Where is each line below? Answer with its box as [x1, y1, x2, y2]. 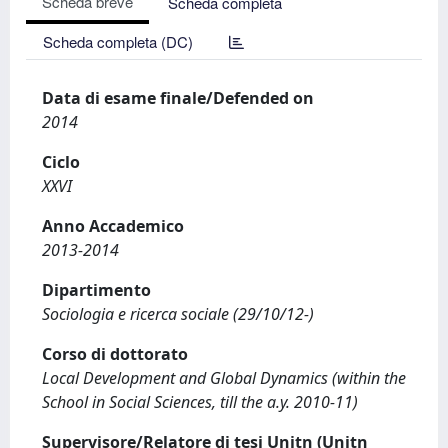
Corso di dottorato [42, 343, 188, 365]
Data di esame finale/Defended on [42, 87, 314, 109]
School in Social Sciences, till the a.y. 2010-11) [42, 391, 358, 413]
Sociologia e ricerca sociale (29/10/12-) [42, 303, 314, 325]
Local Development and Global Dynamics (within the [42, 367, 406, 389]
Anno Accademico [42, 215, 184, 237]
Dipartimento [42, 279, 151, 301]
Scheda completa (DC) [43, 31, 193, 52]
